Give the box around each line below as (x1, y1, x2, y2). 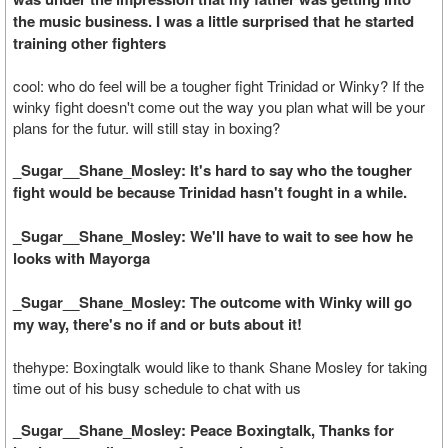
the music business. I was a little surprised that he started (13, 10, 414, 32)
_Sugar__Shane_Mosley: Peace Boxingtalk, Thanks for (13, 419, 394, 441)
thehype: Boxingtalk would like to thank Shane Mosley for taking (13, 356, 427, 377)
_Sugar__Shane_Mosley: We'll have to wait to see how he (13, 225, 413, 247)
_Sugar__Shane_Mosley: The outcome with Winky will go (13, 291, 412, 313)
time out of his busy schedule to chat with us (13, 377, 301, 398)
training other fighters (13, 32, 166, 54)
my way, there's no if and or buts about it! (13, 313, 302, 335)
